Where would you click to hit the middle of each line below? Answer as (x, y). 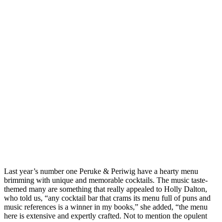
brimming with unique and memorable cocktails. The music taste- (106, 180)
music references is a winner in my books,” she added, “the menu (106, 207)
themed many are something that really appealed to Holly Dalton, (106, 189)
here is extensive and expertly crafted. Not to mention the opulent (106, 216)
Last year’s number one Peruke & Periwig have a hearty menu (101, 171)
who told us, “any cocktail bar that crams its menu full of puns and (107, 198)
